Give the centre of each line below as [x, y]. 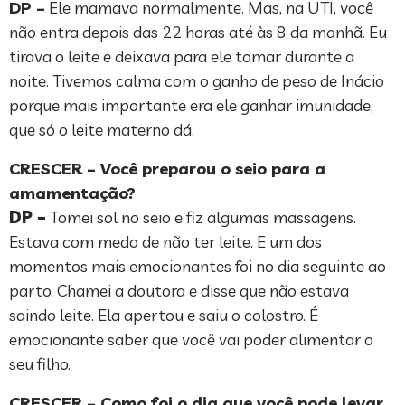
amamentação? [72, 193]
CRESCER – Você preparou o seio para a [167, 169]
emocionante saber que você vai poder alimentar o [191, 340]
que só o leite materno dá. [102, 130]
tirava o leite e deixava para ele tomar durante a [182, 57]
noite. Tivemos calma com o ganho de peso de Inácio [197, 81]
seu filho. [40, 364]
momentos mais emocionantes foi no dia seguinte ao [198, 267]
